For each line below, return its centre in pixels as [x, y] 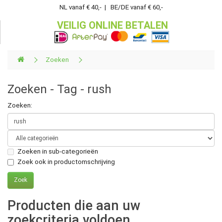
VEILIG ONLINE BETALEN [111, 25]
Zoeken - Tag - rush [59, 89]
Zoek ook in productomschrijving [66, 162]
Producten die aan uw [74, 205]
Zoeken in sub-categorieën [58, 152]
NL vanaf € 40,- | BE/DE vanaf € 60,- [111, 7]
